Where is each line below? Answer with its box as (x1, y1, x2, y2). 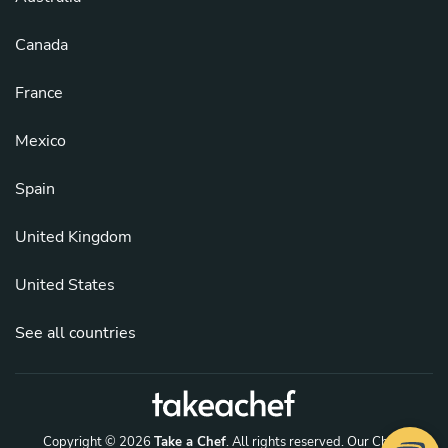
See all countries (15, 322, 136, 345)
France (15, 82, 63, 105)
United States (15, 274, 115, 297)
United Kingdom (15, 226, 132, 249)
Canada (15, 34, 68, 57)
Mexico (15, 130, 66, 153)
